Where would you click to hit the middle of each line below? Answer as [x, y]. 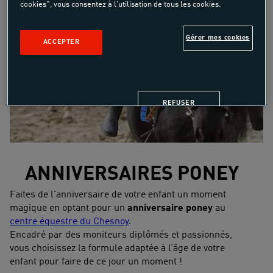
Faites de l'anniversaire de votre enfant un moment [118, 195]
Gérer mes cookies [218, 38]
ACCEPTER [61, 42]
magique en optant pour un [69, 208]
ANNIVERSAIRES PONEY [132, 175]
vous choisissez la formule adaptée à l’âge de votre [117, 248]
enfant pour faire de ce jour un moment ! [96, 262]
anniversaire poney [171, 208]
